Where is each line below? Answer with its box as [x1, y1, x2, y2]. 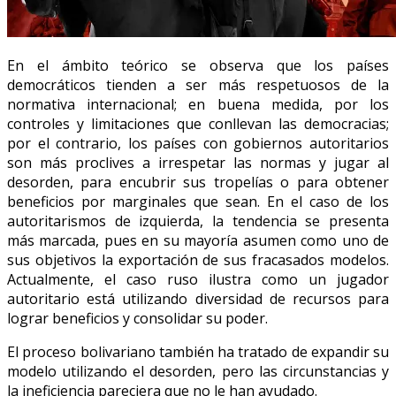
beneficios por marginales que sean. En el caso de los [7, 191, 389, 211]
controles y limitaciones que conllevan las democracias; [7, 113, 389, 133]
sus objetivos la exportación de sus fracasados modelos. [7, 249, 389, 270]
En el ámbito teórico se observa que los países [7, 55, 389, 75]
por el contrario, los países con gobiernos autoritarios [7, 133, 389, 153]
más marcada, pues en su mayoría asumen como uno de [7, 230, 389, 250]
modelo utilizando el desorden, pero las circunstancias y [7, 361, 389, 381]
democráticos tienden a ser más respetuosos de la [7, 74, 389, 95]
